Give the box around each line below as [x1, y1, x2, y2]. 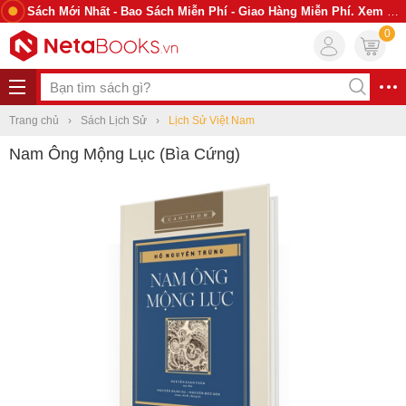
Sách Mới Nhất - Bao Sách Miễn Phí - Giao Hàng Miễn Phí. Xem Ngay [27, 5, 387, 18]
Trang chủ [9, 114, 59, 127]
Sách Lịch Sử [81, 114, 147, 127]
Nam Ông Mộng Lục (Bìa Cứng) [9, 145, 240, 163]
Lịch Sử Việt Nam [169, 114, 255, 127]
